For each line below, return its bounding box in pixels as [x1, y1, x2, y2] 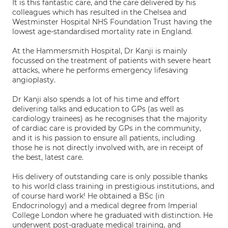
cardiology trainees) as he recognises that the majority [12, 114, 207, 123]
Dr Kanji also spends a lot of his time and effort [12, 95, 180, 104]
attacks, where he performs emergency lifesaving [12, 66, 188, 75]
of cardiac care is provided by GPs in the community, [12, 124, 201, 133]
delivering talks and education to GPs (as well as [12, 104, 184, 113]
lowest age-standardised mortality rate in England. [12, 27, 192, 36]
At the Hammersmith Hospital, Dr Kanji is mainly [12, 46, 187, 55]
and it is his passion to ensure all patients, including [12, 133, 195, 142]
